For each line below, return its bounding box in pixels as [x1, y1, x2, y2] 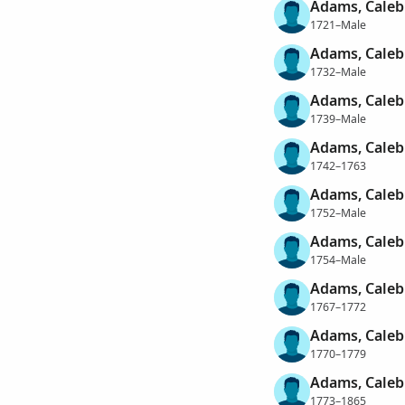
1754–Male [309, 251, 366, 268]
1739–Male [309, 110, 366, 127]
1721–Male [309, 16, 366, 33]
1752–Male [309, 204, 366, 221]
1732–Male [309, 63, 366, 80]
